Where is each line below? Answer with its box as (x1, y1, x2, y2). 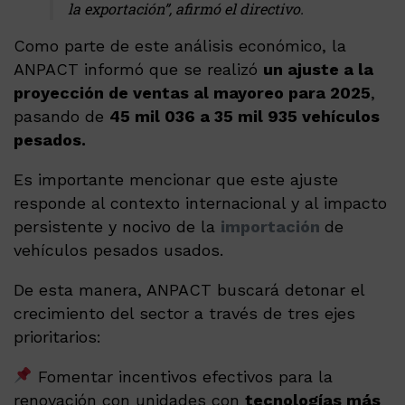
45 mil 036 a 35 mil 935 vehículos (109, 106, 380, 126)
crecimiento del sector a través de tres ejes (14, 303, 355, 323)
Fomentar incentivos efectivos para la (32, 366, 333, 386)
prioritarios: (14, 326, 101, 346)
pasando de (14, 106, 109, 126)
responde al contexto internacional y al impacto (14, 193, 387, 212)
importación (221, 216, 325, 236)
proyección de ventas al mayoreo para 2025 (14, 82, 371, 102)
